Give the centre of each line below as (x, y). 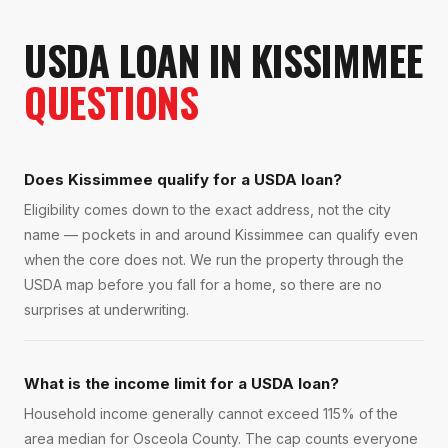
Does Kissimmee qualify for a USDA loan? (183, 180)
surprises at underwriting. (106, 310)
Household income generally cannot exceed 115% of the (211, 414)
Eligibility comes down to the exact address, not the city (207, 210)
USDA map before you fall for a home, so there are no (203, 285)
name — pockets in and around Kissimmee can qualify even (221, 235)
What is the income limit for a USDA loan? (181, 384)
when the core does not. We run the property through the (214, 260)
